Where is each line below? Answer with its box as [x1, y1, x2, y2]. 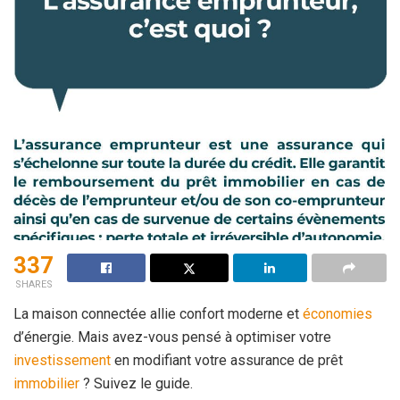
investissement [13, 351, 111, 369]
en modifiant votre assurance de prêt [111, 351, 343, 369]
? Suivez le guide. [79, 374, 193, 392]
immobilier [13, 374, 79, 392]
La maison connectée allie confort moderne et [13, 304, 303, 322]
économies [303, 304, 372, 322]
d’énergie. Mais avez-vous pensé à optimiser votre [13, 328, 331, 346]
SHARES [14, 278, 53, 290]
